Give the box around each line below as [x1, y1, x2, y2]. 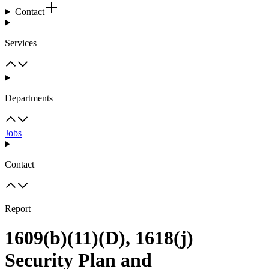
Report [5, 204, 31, 214]
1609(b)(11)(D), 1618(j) [5, 227, 193, 249]
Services [5, 38, 37, 48]
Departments [5, 93, 53, 103]
